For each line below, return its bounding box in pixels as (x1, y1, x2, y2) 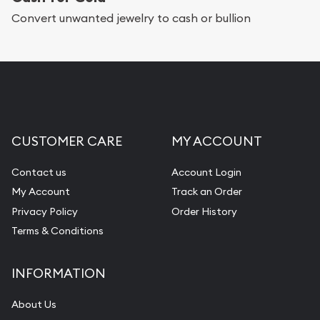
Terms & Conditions (11, 224, 104, 238)
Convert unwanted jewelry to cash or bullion (11, 10, 251, 25)
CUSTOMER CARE (11, 132, 122, 149)
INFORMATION (11, 265, 106, 282)
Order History (171, 204, 237, 218)
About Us (11, 298, 56, 311)
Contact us (11, 165, 66, 179)
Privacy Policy (11, 204, 78, 218)
